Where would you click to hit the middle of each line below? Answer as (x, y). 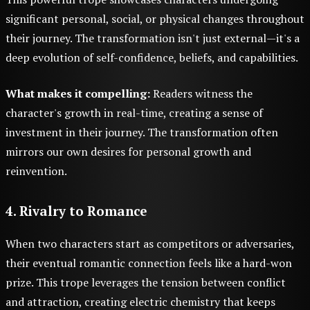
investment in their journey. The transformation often (142, 133)
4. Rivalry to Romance (76, 211)
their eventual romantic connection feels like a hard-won (149, 263)
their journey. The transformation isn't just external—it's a (153, 38)
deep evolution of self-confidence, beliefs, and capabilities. (152, 58)
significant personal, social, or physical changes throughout (155, 19)
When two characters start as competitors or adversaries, (150, 244)
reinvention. (36, 171)
